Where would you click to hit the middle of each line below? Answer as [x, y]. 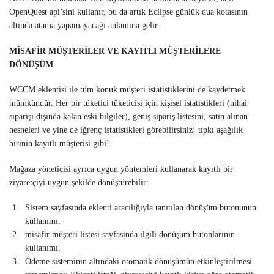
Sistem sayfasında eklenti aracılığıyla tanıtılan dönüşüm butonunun [141, 208]
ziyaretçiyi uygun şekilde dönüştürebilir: [79, 182]
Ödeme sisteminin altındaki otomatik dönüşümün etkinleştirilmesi [139, 262]
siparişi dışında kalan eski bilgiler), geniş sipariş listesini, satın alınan [128, 117]
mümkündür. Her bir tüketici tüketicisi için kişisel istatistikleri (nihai [128, 103]
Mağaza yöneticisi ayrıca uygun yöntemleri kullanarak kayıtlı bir [121, 169]
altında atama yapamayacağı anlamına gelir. [84, 26]
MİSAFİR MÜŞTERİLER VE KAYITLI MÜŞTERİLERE [115, 51]
